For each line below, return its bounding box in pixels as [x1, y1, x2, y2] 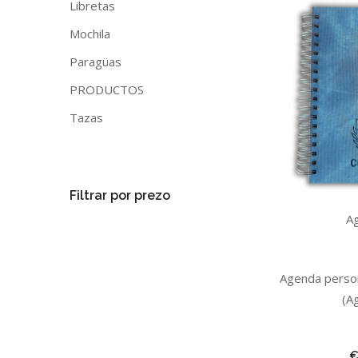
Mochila [70, 26, 110, 42]
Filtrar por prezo [70, 188, 170, 203]
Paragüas [70, 54, 121, 70]
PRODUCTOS [70, 82, 144, 97]
